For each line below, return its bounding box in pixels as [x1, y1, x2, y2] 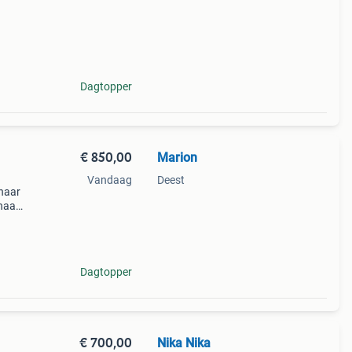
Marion [156, 150, 197, 165]
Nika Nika [156, 335, 211, 350]
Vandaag [86, 174, 132, 186]
